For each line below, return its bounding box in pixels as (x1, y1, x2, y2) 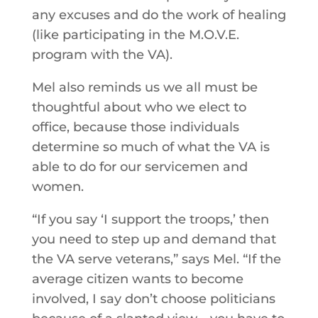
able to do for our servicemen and (31, 159, 248, 175)
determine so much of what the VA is (31, 139, 270, 155)
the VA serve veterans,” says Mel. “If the (31, 251, 281, 267)
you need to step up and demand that (31, 231, 276, 247)
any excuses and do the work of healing (31, 7, 286, 23)
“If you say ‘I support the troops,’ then (31, 212, 269, 227)
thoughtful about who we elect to (31, 99, 246, 115)
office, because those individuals (31, 119, 239, 135)
